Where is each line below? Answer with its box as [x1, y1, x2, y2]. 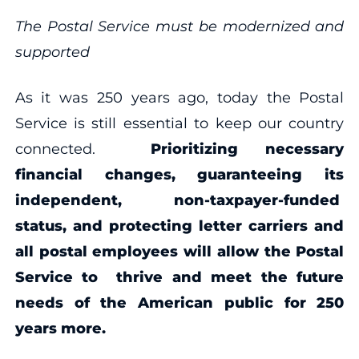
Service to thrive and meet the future [14, 268, 345, 286]
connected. [14, 139, 151, 158]
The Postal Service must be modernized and [14, 17, 345, 35]
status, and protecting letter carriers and [14, 216, 345, 235]
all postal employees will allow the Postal [14, 242, 345, 260]
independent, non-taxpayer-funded [14, 191, 345, 209]
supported [14, 42, 94, 61]
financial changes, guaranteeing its [14, 165, 345, 184]
